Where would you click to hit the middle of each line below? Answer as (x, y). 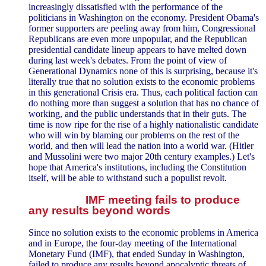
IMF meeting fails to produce (163, 200)
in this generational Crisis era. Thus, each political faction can (143, 93)
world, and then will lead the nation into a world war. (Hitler (141, 146)
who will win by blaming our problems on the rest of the (134, 135)
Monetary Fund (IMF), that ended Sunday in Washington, (137, 254)
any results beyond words (99, 211)
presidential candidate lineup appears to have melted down (137, 50)
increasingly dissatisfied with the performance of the (126, 7)
